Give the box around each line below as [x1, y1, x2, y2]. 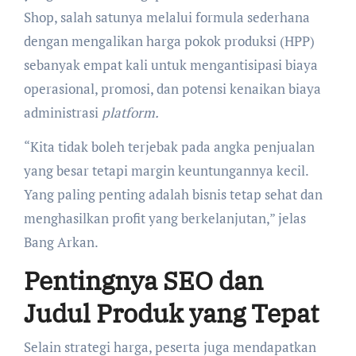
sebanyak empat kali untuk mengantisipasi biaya [23, 56, 318, 75]
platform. [101, 103, 159, 122]
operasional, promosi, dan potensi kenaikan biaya [23, 79, 321, 99]
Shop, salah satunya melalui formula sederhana [23, 8, 310, 27]
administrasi [23, 103, 102, 122]
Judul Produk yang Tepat [23, 296, 319, 331]
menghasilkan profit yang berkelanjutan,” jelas [23, 209, 306, 228]
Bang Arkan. [23, 233, 99, 252]
